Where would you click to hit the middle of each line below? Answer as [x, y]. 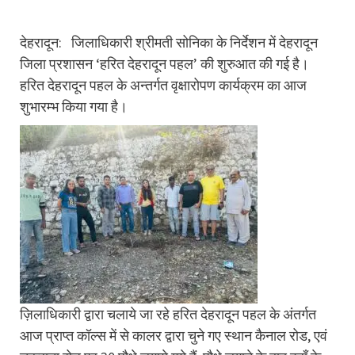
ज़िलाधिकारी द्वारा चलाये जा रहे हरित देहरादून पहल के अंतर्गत [168, 314]
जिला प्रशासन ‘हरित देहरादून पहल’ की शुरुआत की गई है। [164, 63]
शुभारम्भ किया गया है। [74, 106]
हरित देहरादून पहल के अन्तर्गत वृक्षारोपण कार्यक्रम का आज [163, 85]
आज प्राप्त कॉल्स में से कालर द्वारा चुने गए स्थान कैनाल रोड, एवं [174, 335]
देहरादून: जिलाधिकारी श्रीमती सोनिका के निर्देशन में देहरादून [169, 42]
